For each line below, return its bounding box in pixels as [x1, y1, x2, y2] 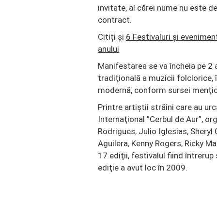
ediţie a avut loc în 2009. [98, 163, 187, 172]
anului [98, 44, 119, 54]
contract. [98, 15, 132, 25]
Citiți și [98, 32, 126, 42]
